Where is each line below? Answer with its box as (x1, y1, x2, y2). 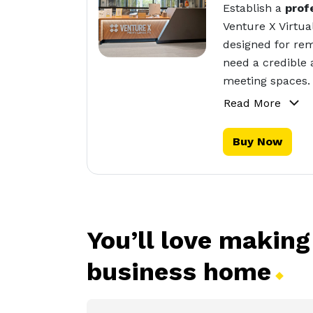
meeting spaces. (223, 74, 311, 87)
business (87, 257, 203, 286)
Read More (224, 96, 282, 110)
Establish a (223, 1, 286, 15)
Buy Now (233, 135, 283, 148)
